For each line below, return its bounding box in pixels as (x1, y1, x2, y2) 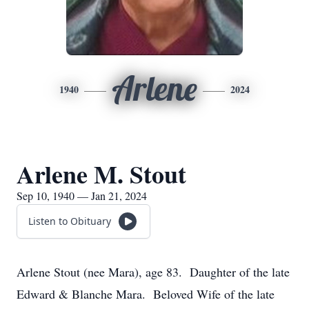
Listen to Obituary (28, 215, 111, 228)
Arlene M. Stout (17, 156, 186, 192)
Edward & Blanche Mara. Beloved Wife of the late (17, 286, 275, 302)
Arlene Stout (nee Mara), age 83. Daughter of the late (17, 263, 290, 280)
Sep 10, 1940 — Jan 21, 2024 (17, 188, 147, 203)
